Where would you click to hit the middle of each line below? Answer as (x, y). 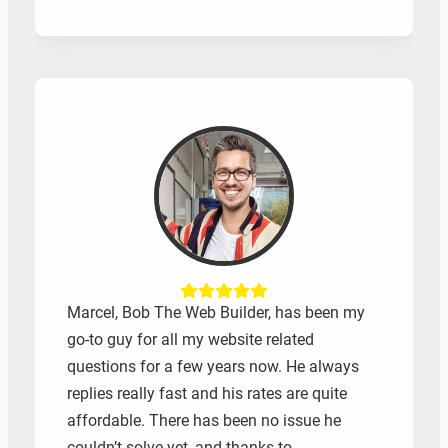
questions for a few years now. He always (212, 367)
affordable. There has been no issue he (203, 421)
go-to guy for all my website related (190, 340)
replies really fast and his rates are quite (206, 394)
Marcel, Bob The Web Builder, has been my (215, 313)
